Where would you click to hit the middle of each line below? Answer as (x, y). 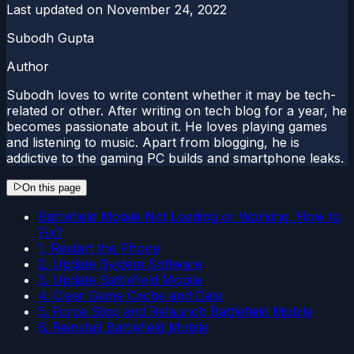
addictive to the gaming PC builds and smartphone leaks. (175, 158)
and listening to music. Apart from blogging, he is (153, 142)
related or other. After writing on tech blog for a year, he (177, 110)
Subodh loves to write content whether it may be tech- (171, 94)
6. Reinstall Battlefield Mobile (123, 327)
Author (28, 66)
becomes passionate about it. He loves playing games (167, 126)
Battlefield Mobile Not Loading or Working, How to (189, 216)
